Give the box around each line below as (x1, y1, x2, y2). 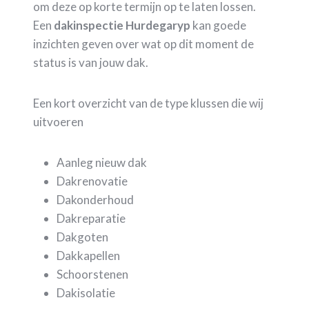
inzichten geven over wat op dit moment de (33, 37, 254, 52)
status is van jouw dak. (33, 55, 148, 70)
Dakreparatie (57, 211, 126, 226)
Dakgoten (57, 230, 108, 245)
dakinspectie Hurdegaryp (54, 18, 192, 33)
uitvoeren (33, 114, 83, 130)
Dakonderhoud (57, 192, 134, 208)
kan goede (192, 18, 246, 33)
